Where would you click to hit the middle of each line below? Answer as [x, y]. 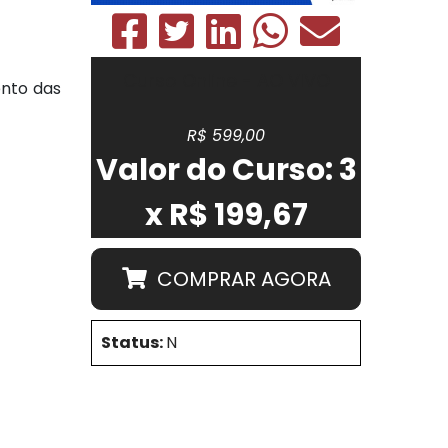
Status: [133, 342]
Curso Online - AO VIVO [226, 80]
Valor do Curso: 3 [226, 169]
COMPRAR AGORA [243, 278]
